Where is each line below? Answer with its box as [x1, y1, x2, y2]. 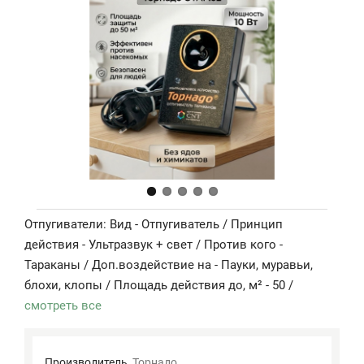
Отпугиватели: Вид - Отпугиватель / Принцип [24, 216, 283, 232]
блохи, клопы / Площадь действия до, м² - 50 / [24, 277, 293, 292]
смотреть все [24, 297, 102, 313]
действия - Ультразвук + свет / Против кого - [24, 236, 283, 252]
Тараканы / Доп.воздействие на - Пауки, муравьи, [24, 257, 313, 272]
